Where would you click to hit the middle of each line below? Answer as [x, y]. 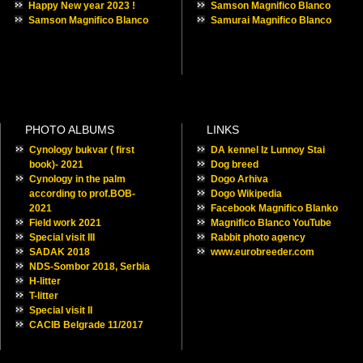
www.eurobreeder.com [263, 252]
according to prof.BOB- [82, 194]
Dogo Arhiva [239, 179]
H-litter [45, 281]
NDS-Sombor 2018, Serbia [90, 267]
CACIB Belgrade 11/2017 [86, 325]
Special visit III [62, 237]
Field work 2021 [65, 223]
